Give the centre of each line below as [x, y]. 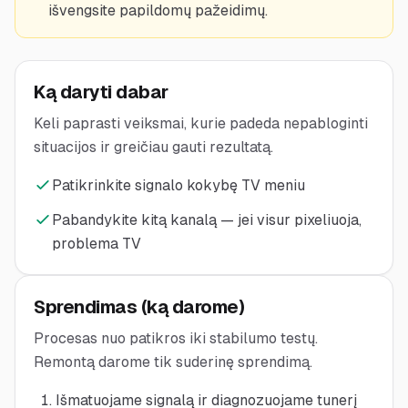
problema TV [97, 244]
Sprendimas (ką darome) [139, 307]
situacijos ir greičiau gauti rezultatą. [153, 147]
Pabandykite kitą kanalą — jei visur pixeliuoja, [207, 220]
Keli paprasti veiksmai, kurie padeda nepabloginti [201, 123]
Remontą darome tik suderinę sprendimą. [173, 362]
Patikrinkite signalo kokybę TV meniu [178, 185]
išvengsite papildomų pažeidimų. [158, 10]
